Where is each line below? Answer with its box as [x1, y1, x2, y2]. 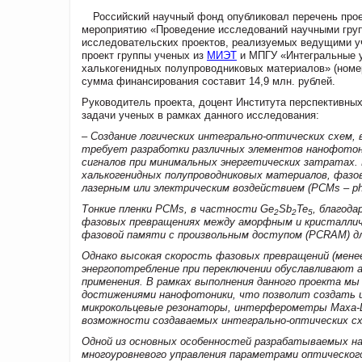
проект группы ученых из [82, 48, 207, 61]
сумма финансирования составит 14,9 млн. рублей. [82, 74, 335, 87]
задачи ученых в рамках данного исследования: [82, 108, 319, 121]
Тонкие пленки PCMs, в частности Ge [82, 202, 274, 215]
